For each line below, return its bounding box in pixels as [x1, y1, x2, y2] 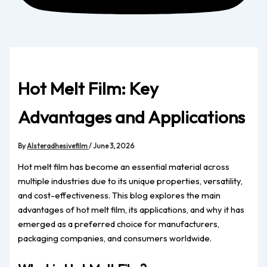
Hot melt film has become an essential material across [18, 160, 230, 172]
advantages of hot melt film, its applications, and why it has [18, 203, 245, 215]
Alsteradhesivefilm [27, 141, 89, 151]
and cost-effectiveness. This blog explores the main [18, 189, 221, 201]
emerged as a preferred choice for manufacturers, [18, 218, 220, 229]
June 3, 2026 [93, 141, 135, 151]
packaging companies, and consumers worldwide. [18, 232, 212, 244]
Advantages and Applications [18, 106, 246, 129]
